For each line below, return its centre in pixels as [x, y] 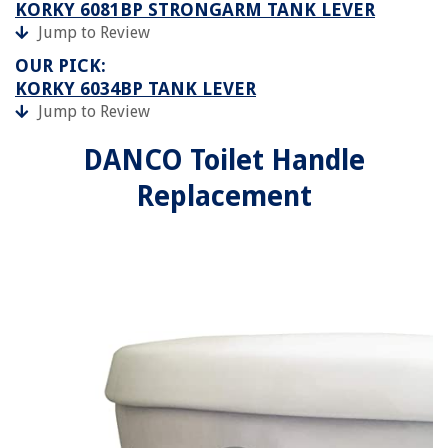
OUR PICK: [60, 65]
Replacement [224, 196]
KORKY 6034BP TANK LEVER [135, 88]
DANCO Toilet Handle [224, 160]
